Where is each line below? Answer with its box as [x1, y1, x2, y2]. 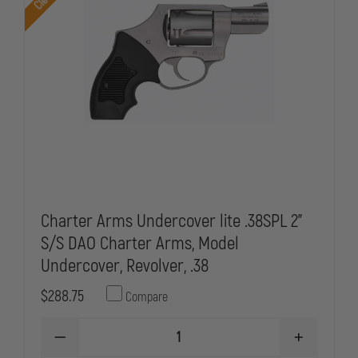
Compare [122, 289, 169, 305]
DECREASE [59, 335, 111, 352]
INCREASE [298, 335, 348, 352]
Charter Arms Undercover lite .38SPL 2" [40, 209, 302, 233]
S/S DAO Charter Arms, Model [40, 232, 239, 255]
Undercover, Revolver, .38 [40, 254, 209, 277]
